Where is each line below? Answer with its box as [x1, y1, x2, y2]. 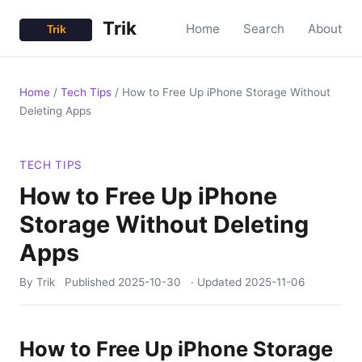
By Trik [19, 276, 55, 288]
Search [243, 21, 284, 36]
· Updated [191, 276, 245, 288]
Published [65, 276, 118, 288]
